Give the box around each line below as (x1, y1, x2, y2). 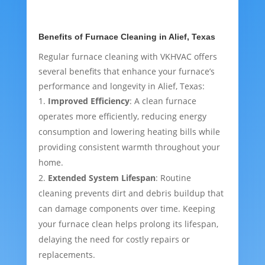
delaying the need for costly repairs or (38, 234, 190, 245)
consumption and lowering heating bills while (38, 126, 220, 138)
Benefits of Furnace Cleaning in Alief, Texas (38, 32, 215, 42)
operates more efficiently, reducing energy (38, 111, 206, 122)
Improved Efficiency (47, 95, 130, 107)
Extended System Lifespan (47, 172, 156, 184)
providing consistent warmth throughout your (38, 141, 220, 153)
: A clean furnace (129, 95, 196, 107)
